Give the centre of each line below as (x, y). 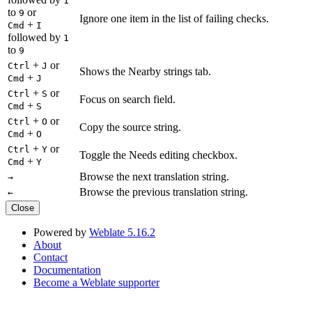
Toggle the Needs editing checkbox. (158, 155)
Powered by (61, 232)
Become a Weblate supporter (96, 282)
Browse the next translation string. (154, 176)
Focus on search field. (127, 99)
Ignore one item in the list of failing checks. (174, 18)
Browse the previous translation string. (164, 192)
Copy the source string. (130, 127)
